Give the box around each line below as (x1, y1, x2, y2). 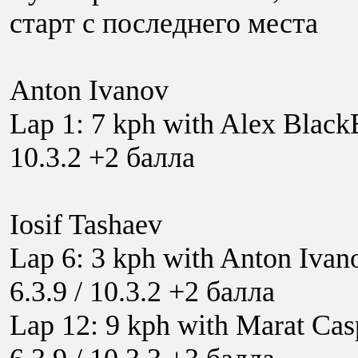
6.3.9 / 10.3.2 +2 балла (10, 276, 275, 308)
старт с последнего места (10, 7, 318, 39)
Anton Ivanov (10, 74, 169, 106)
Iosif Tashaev (10, 209, 162, 241)
